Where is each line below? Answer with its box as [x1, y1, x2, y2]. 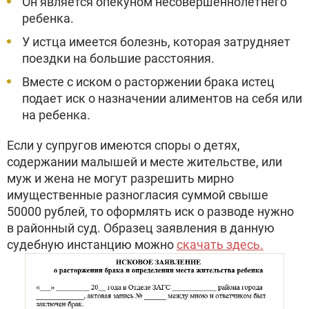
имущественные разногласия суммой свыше [7, 188, 268, 202]
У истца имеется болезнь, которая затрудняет [22, 34, 290, 49]
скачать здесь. [177, 237, 263, 252]
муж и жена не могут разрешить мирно [7, 171, 234, 186]
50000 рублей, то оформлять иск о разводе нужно [7, 204, 294, 219]
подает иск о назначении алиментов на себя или [22, 91, 302, 106]
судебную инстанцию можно [7, 237, 177, 252]
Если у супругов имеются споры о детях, [7, 138, 240, 152]
